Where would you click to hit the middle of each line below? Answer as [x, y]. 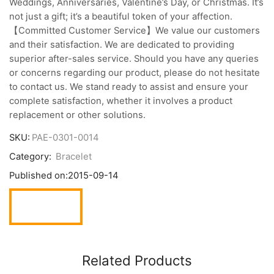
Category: [31, 157]
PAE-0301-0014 [65, 138]
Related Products [137, 261]
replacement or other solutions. [77, 115]
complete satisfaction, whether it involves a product [121, 101]
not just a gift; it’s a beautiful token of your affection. [121, 16]
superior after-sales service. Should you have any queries [134, 58]
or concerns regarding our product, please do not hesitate [135, 72]
